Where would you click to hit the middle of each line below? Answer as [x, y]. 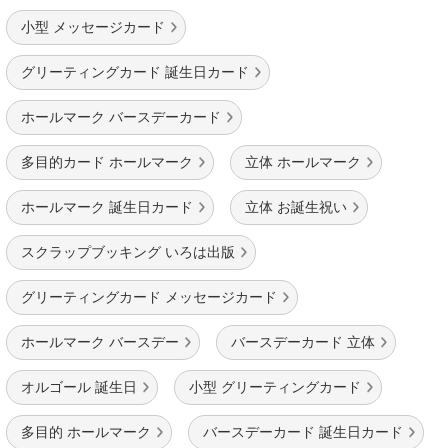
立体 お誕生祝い [296, 207]
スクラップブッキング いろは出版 [128, 252]
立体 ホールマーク [303, 162]
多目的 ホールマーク [86, 432]
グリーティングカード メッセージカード [149, 297]
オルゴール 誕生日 [79, 387]
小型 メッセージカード [93, 27]
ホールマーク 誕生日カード [107, 207]
